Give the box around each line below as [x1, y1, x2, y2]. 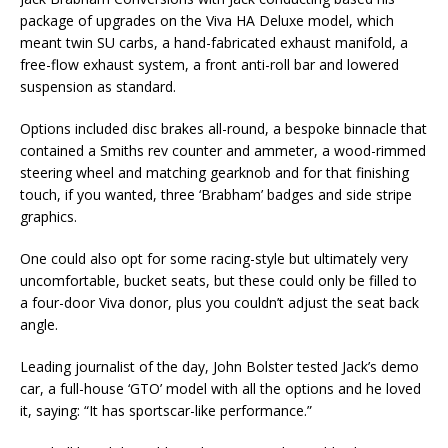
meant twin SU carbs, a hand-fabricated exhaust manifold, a [20, 33, 408, 53]
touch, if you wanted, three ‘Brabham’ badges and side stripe [20, 185, 412, 205]
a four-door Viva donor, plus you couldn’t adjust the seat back [20, 293, 419, 313]
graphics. [20, 207, 77, 227]
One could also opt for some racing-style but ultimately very [20, 249, 408, 269]
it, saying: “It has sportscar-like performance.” [20, 401, 312, 421]
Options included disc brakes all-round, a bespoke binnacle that [20, 119, 427, 139]
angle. [20, 315, 58, 335]
